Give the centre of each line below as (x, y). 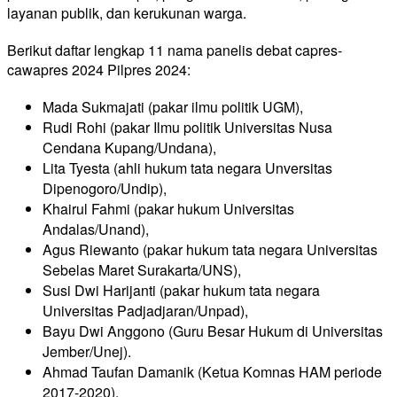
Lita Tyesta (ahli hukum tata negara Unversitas (187, 167)
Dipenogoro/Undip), (105, 188)
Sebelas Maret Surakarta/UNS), (142, 269)
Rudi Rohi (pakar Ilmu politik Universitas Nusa (187, 127)
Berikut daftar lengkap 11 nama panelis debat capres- (175, 50)
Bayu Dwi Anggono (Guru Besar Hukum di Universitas (213, 331)
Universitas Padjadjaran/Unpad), (145, 310)
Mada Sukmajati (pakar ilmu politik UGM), (173, 106)
